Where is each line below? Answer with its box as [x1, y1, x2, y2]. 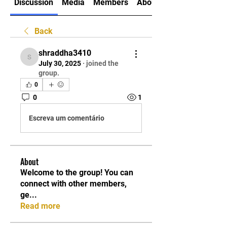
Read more [20, 201, 60, 211]
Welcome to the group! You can [20, 168, 133, 177]
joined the [86, 59, 119, 67]
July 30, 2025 [39, 59, 81, 67]
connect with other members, [20, 179, 127, 188]
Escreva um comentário [29, 113, 104, 122]
